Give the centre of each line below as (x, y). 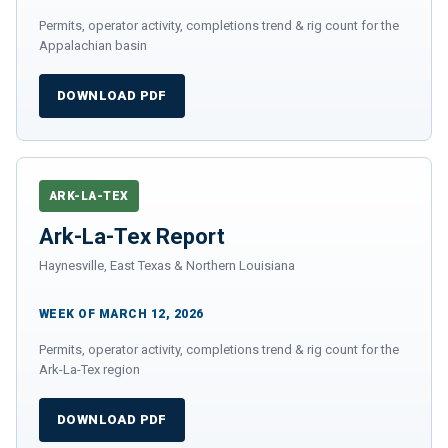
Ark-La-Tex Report (132, 236)
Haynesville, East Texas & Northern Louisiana (167, 265)
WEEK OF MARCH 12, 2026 (121, 313)
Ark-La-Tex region (89, 369)
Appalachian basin (93, 45)
